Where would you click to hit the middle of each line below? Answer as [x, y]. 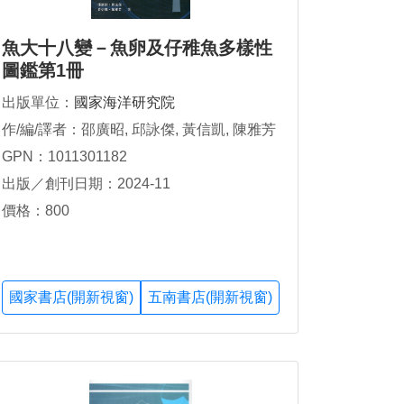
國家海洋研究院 [124, 102]
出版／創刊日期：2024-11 [86, 184]
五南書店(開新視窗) [210, 298]
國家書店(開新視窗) [71, 298]
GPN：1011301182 [64, 156]
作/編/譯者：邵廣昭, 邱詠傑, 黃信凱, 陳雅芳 [139, 129]
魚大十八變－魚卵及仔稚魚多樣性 [137, 48]
